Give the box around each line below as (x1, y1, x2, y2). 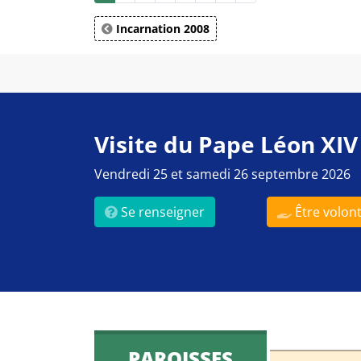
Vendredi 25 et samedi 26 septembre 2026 (94, 165, 351, 183)
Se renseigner (118, 203, 205, 221)
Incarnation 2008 (113, 21, 210, 36)
